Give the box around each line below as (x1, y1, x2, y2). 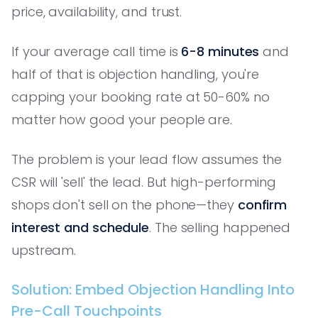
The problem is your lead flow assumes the (11, 150, 283, 168)
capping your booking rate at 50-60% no (11, 87, 270, 106)
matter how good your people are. (11, 110, 233, 128)
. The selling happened (149, 218, 291, 236)
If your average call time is (11, 42, 182, 60)
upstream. (11, 241, 77, 259)
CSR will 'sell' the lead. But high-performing (11, 172, 276, 191)
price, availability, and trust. (11, 2, 182, 21)
